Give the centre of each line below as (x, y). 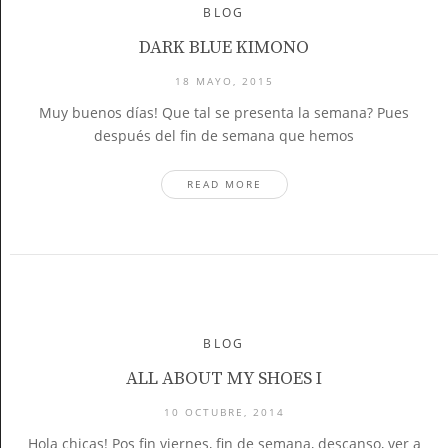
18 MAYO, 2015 (224, 81)
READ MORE (224, 184)
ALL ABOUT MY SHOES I (224, 378)
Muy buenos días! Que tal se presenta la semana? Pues (224, 112)
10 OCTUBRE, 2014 (224, 412)
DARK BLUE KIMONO (224, 47)
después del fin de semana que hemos (224, 135)
